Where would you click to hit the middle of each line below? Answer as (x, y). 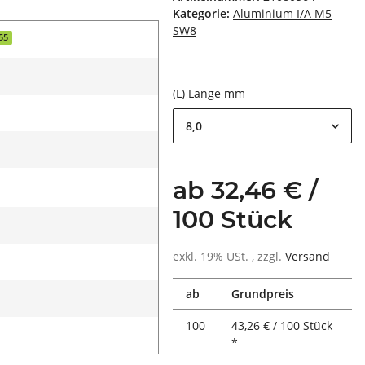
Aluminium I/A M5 (282, 14)
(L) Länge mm (211, 94)
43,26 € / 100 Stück (282, 326)
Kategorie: (203, 14)
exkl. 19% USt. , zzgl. (229, 257)
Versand (308, 257)
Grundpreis (263, 294)
